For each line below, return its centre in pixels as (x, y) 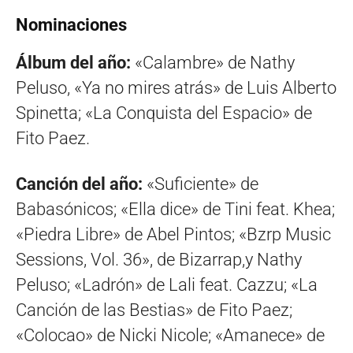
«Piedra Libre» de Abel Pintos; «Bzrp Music (173, 235)
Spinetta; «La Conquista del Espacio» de (164, 113)
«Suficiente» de (203, 184)
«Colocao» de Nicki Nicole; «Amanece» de (170, 336)
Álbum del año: (73, 63)
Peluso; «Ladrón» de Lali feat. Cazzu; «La (167, 285)
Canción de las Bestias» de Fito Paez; (154, 310)
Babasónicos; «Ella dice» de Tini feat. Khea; (175, 210)
